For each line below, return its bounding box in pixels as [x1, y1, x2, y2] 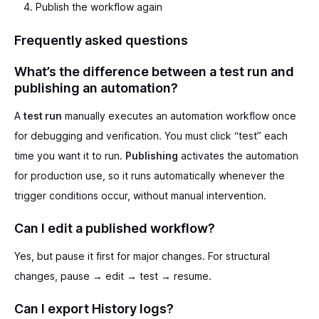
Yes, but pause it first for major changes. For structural [14, 249, 270, 262]
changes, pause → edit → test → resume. [14, 269, 211, 282]
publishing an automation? [14, 80, 178, 95]
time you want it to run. [14, 149, 125, 162]
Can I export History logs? [14, 300, 174, 316]
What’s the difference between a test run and [14, 63, 294, 79]
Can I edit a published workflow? [14, 220, 215, 236]
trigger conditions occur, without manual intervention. [14, 189, 266, 202]
